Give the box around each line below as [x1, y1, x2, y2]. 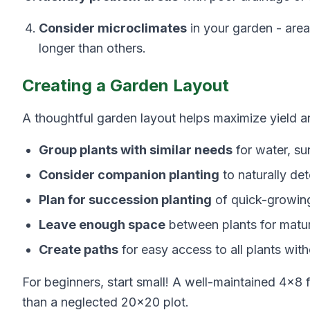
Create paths [39, 242, 118, 257]
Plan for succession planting [39, 192, 212, 207]
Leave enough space [39, 217, 165, 232]
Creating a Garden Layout [22, 75, 229, 95]
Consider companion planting [39, 167, 219, 182]
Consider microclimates [39, 21, 187, 35]
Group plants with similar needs [39, 143, 232, 157]
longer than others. [39, 41, 146, 55]
